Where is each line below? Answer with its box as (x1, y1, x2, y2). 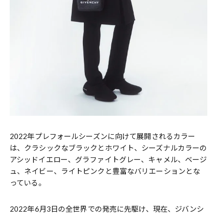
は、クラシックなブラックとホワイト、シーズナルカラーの (10, 143, 207, 152)
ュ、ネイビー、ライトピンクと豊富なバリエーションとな (10, 166, 201, 175)
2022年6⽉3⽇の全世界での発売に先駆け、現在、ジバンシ (10, 204, 204, 213)
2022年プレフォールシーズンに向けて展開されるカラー (10, 131, 196, 140)
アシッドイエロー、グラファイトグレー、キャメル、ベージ (10, 155, 207, 164)
